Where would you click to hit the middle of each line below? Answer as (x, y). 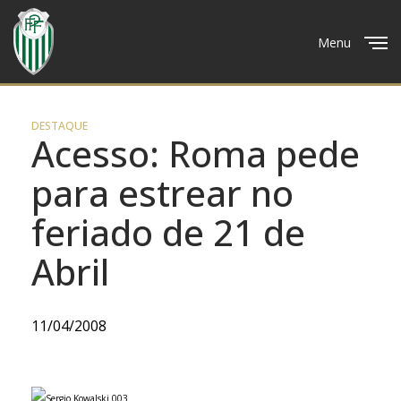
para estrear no (162, 193)
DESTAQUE (60, 126)
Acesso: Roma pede (196, 154)
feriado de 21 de (168, 232)
